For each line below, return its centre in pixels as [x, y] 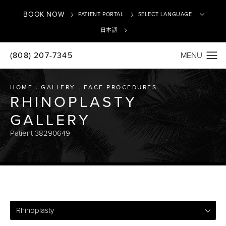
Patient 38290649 [40, 133]
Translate [129, 66]
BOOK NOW [44, 14]
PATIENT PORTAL [101, 14]
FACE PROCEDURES [120, 87]
